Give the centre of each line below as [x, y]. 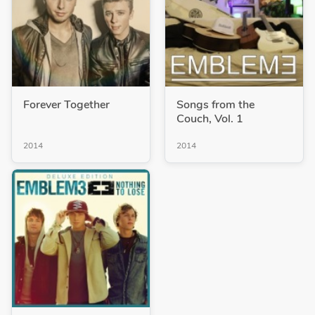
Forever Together [66, 105]
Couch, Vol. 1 [210, 119]
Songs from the [216, 105]
